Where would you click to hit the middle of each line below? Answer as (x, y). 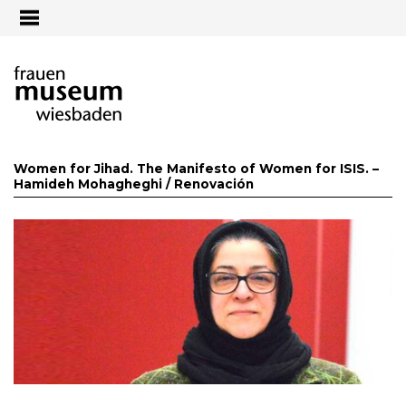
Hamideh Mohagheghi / (94, 184)
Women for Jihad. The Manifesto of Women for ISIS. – (196, 168)
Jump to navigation (203, 12)
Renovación (214, 184)
